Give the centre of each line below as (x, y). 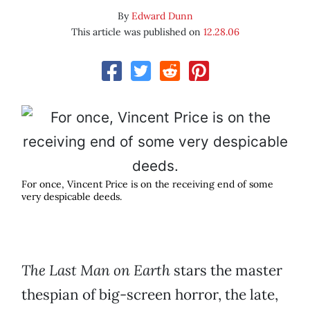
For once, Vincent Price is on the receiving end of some (147, 184)
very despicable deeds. (72, 197)
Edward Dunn (162, 16)
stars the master (226, 271)
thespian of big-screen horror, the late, (150, 295)
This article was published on (137, 32)
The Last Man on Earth (96, 271)
